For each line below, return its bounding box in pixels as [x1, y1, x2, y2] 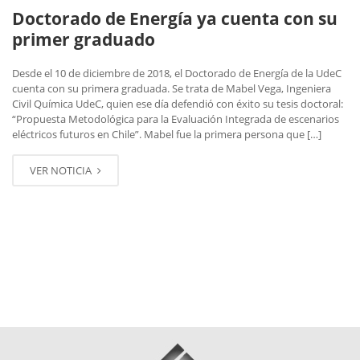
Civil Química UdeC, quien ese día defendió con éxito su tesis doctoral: [12, 96, 343, 111]
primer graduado [12, 27, 155, 51]
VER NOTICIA [30, 162, 94, 178]
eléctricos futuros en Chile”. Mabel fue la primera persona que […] [12, 126, 321, 141]
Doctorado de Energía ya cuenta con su [12, 6, 337, 30]
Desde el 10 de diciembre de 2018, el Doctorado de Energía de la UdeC [12, 65, 342, 80]
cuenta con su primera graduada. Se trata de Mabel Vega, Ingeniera [12, 80, 331, 96]
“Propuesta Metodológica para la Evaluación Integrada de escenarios [12, 111, 339, 126]
